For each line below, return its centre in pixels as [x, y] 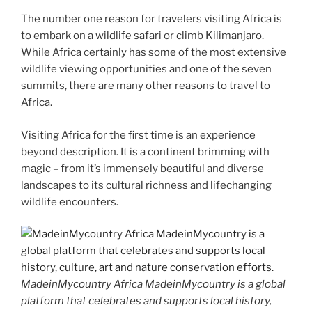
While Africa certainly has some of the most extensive [154, 52]
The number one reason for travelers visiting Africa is [151, 19]
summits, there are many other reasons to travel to [146, 86]
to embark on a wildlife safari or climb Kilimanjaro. [142, 36]
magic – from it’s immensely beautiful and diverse [142, 168]
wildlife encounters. [70, 202]
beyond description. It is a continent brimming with [145, 151]
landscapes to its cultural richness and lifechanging [146, 185]
